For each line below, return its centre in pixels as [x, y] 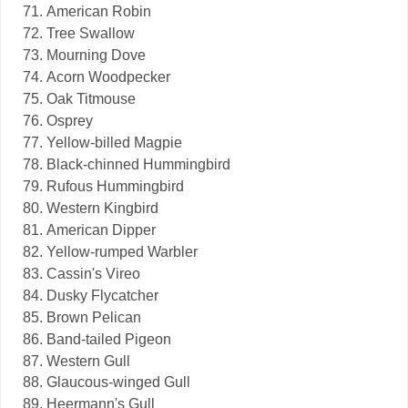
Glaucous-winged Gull [118, 382]
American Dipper [101, 229]
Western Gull [88, 361]
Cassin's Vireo [93, 273]
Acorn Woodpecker [108, 77]
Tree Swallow [91, 34]
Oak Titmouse [91, 99]
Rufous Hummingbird [115, 186]
